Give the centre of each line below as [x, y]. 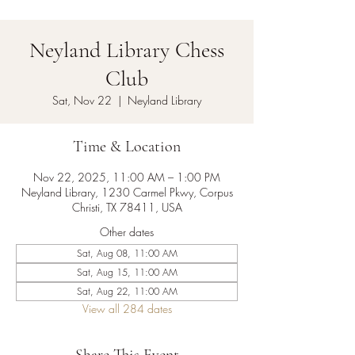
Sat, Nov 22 [82, 100]
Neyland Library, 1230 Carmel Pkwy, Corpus [127, 192]
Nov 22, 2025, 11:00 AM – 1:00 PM [127, 177]
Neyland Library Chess [127, 50]
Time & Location [127, 147]
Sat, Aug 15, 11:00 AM [127, 272]
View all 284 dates [127, 309]
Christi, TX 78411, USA [127, 207]
